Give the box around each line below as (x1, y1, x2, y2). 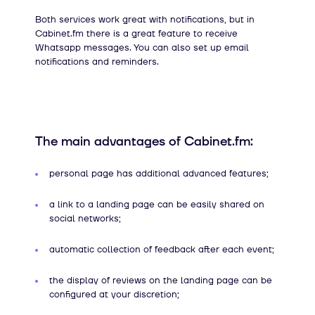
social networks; (49, 212, 121, 225)
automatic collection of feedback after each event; (49, 243, 274, 256)
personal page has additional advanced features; (49, 167, 269, 180)
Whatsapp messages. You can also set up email (35, 41, 249, 54)
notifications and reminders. (35, 55, 159, 68)
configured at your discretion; (49, 288, 179, 301)
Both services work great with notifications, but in (35, 13, 255, 26)
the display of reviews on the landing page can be (49, 274, 272, 287)
